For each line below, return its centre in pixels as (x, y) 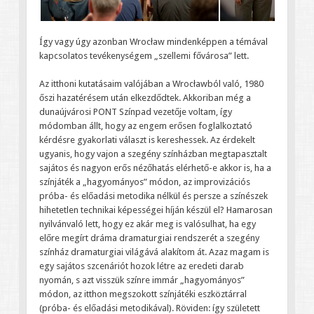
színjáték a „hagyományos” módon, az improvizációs (144, 182)
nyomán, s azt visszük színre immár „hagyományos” (142, 280)
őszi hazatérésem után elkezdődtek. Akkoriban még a (145, 97)
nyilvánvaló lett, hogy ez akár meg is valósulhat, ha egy (147, 224)
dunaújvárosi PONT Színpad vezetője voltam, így (135, 111)
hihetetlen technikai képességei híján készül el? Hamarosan (156, 210)
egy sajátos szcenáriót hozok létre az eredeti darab (141, 266)
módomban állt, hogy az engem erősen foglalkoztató (145, 125)
